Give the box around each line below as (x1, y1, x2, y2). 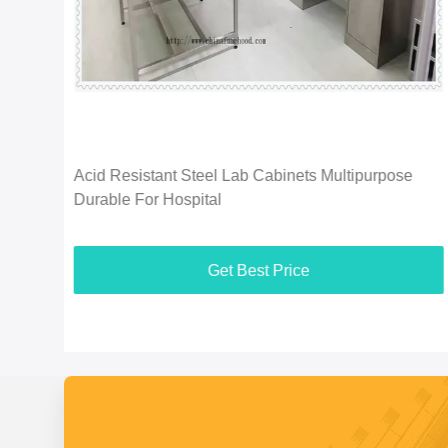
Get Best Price (207, 262, 310, 280)
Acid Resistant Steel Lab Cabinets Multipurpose (73, 167, 413, 184)
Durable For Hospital (73, 191, 222, 208)
